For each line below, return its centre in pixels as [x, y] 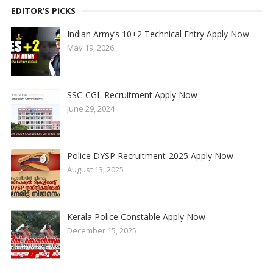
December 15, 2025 [101, 230]
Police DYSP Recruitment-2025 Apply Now [150, 156]
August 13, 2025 [95, 169]
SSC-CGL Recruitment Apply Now [132, 95]
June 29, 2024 [90, 108]
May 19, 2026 [90, 48]
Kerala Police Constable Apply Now [136, 217]
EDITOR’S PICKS [43, 11]
